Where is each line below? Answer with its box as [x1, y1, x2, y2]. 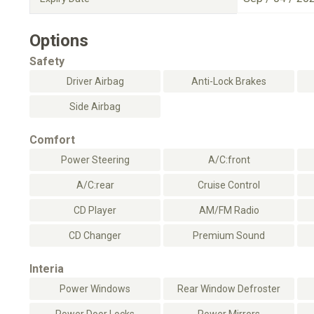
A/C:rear [76, 179, 114, 191]
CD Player [74, 205, 116, 216]
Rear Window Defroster [177, 283, 280, 294]
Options [29, 31, 88, 50]
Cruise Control [198, 179, 260, 191]
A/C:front [207, 154, 250, 165]
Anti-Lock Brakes [191, 76, 266, 87]
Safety [29, 55, 64, 68]
